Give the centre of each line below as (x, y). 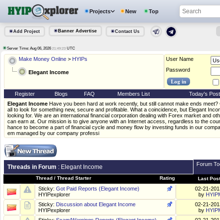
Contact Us (127, 32)
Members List (134, 94)
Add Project (27, 32)
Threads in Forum (32, 167)
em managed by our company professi (53, 133)
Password (178, 70)
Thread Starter (74, 178)
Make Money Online (42, 59)
